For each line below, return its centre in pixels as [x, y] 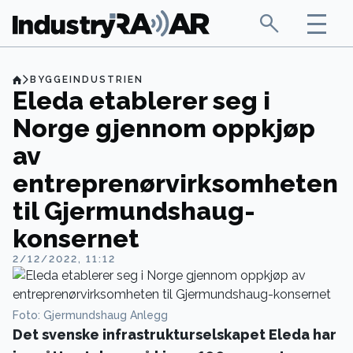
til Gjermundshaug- [134, 211]
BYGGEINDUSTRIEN [87, 80]
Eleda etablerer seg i [141, 100]
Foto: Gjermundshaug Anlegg [90, 315]
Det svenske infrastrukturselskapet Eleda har [175, 334]
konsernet [76, 238]
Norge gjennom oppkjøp [164, 128]
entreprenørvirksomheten [175, 183]
